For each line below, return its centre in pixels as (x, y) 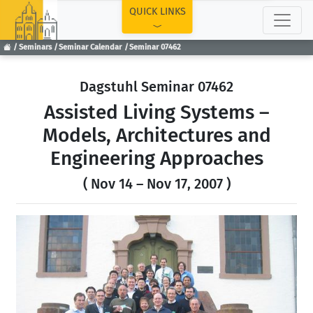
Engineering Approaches (156, 158)
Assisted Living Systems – (156, 112)
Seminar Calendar (90, 48)
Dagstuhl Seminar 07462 (156, 87)
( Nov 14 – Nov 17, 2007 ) (156, 184)
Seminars (35, 48)
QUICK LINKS (157, 12)
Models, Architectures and (156, 135)
